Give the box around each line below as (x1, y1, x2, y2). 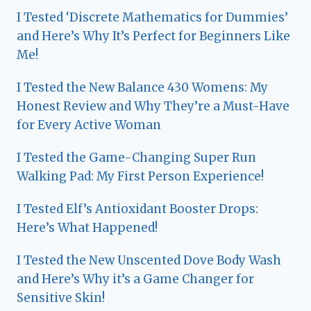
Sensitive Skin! (17, 289, 105, 305)
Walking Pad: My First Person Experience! (17, 168, 264, 184)
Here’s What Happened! (17, 219, 158, 235)
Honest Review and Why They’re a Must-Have (17, 98, 289, 114)
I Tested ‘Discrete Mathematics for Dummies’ (17, 9, 288, 25)
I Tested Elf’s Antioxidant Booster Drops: (17, 201, 258, 217)
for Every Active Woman (17, 117, 161, 133)
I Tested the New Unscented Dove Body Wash (17, 252, 281, 268)
